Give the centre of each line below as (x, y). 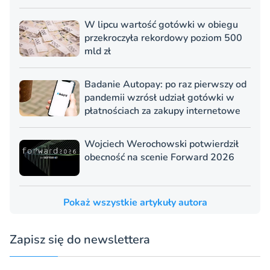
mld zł (98, 51)
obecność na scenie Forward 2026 (159, 157)
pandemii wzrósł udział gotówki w (159, 97)
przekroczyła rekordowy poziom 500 (163, 38)
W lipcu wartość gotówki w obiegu (161, 24)
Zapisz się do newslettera (80, 239)
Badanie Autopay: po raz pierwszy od (165, 84)
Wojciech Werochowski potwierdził (162, 144)
